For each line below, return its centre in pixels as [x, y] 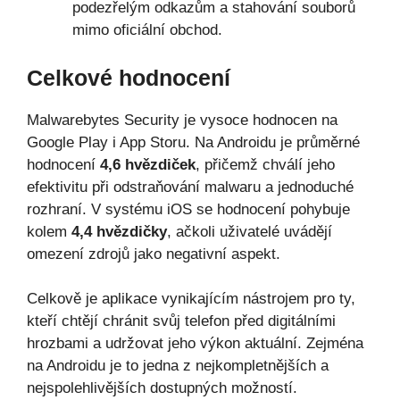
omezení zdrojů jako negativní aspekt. [154, 254]
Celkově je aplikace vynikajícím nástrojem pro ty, [191, 299]
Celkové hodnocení [129, 77]
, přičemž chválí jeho [265, 164]
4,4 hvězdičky [119, 231]
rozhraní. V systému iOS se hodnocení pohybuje [188, 209]
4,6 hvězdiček [148, 164]
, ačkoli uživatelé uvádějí [250, 231]
